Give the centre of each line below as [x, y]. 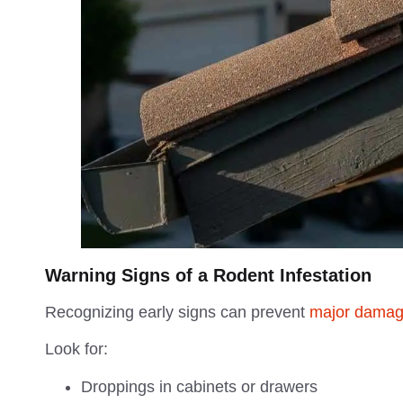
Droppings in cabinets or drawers [199, 386]
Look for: [76, 349]
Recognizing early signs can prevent [177, 312]
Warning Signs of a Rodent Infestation [208, 275]
